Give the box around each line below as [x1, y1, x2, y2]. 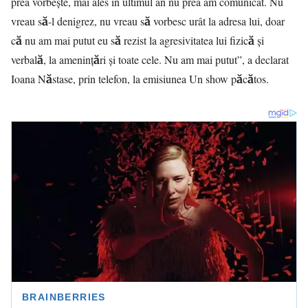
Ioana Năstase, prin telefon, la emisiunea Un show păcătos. [11, 71, 269, 86]
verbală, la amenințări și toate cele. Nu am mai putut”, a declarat [11, 52, 289, 67]
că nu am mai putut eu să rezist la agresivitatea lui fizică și [11, 33, 264, 47]
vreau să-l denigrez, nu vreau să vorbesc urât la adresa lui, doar [11, 14, 285, 28]
